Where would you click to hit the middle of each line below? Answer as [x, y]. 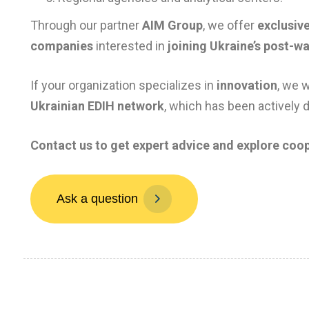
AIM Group [172, 25]
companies [62, 46]
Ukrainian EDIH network [97, 106]
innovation [247, 85]
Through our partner [86, 25]
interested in [130, 46]
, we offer [230, 25]
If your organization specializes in [123, 85]
